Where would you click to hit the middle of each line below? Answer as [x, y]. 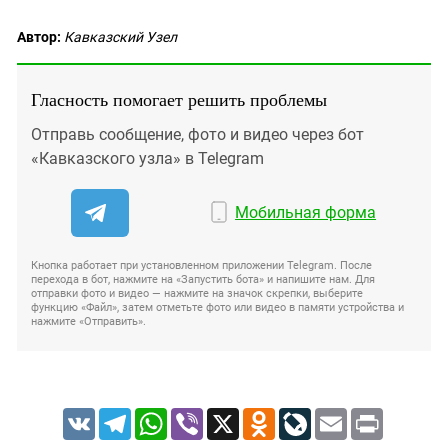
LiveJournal [347, 416]
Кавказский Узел [120, 37]
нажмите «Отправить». [88, 322]
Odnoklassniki [318, 416]
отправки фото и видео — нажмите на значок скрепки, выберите [197, 294]
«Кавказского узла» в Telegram [147, 159]
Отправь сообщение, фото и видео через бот [197, 135]
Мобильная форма [306, 213]
